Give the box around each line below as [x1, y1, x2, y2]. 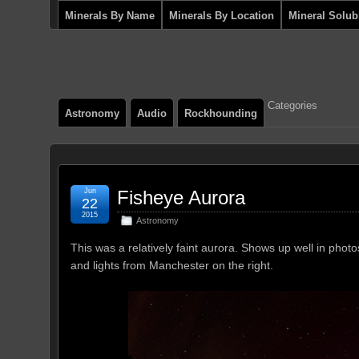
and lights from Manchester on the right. [71, 259, 273, 272]
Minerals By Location [169, 10, 274, 22]
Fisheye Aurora [117, 187, 245, 208]
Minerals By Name [65, 10, 155, 22]
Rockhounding [184, 107, 257, 119]
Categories [268, 99, 317, 111]
